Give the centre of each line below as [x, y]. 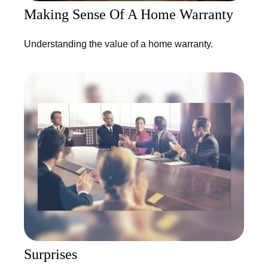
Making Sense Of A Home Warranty [129, 14]
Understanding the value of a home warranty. [118, 44]
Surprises [51, 254]
